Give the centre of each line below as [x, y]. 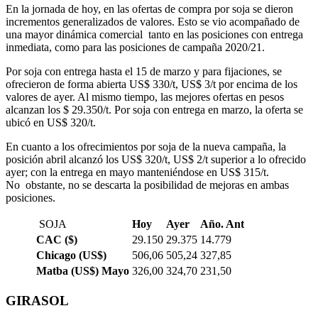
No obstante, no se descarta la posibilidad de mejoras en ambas [147, 185]
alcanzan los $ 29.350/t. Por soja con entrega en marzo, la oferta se [154, 110]
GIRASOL [37, 300]
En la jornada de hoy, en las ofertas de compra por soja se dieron [149, 9]
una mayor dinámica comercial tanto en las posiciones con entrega [154, 35]
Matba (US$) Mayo [83, 271]
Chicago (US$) [71, 256]
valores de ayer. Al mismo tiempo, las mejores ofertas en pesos [145, 97]
